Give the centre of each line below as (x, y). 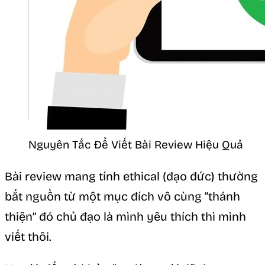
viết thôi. (28, 236)
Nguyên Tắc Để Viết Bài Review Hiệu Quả (136, 144)
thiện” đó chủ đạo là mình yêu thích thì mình (125, 216)
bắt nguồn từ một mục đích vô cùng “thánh (122, 196)
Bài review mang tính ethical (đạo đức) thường (131, 176)
